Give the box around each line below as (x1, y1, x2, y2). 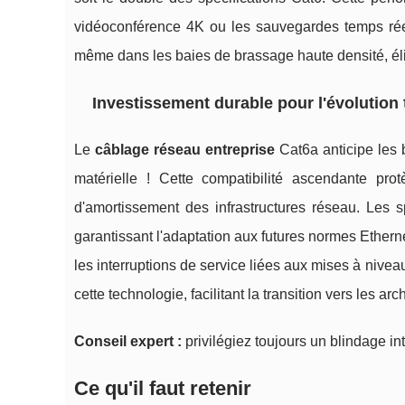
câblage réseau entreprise (95, 142, 275, 158)
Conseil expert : (74, 334, 182, 350)
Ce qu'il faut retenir (74, 377, 251, 400)
